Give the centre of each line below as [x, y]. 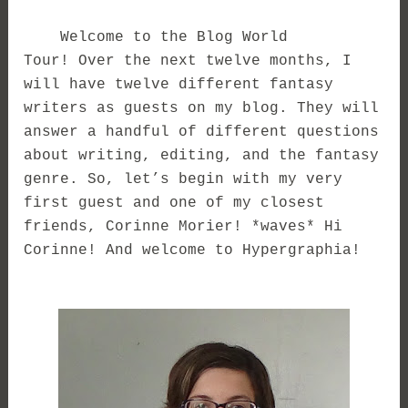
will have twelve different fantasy [179, 84]
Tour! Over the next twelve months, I [188, 61]
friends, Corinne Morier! [138, 226]
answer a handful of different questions [202, 132]
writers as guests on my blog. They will [202, 108]
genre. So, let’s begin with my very [184, 179]
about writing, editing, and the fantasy [202, 155]
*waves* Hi [297, 226]
